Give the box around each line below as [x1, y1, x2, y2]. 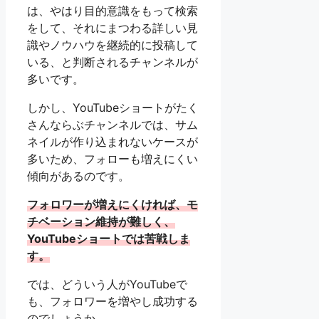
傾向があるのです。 [27, 169, 130, 184]
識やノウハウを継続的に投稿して [27, 38, 198, 53]
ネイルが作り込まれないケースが [27, 135, 198, 150]
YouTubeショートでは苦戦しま [27, 231, 190, 246]
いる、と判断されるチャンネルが [27, 55, 198, 70]
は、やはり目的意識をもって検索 [27, 4, 198, 19]
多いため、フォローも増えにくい [27, 152, 198, 167]
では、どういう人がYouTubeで [27, 277, 187, 292]
